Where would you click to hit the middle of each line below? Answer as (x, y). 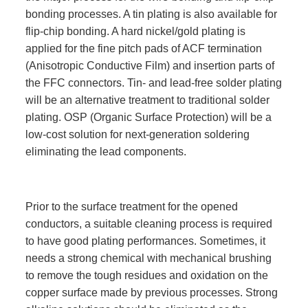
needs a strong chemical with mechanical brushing (148, 258)
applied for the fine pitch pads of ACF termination (143, 48)
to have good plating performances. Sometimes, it (145, 241)
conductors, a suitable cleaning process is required (148, 223)
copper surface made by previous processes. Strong (151, 292)
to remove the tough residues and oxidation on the (146, 275)
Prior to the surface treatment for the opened (131, 206)
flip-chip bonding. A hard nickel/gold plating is (135, 31)
